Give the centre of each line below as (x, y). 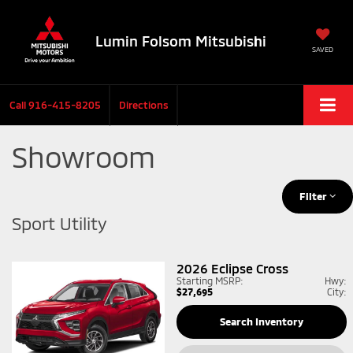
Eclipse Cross (250, 268)
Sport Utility (59, 223)
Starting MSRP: (210, 280)
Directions (144, 104)
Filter (314, 196)
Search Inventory (262, 321)
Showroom (84, 156)
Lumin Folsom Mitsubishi (181, 41)
